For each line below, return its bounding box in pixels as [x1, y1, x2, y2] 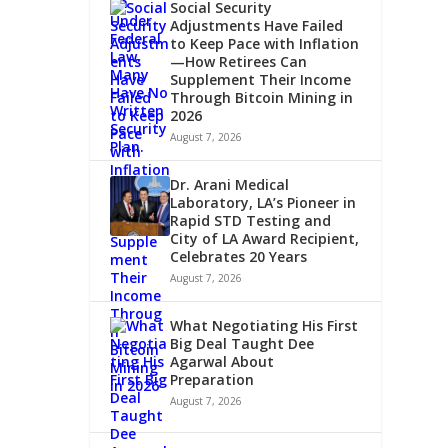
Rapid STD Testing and [170, 210, 332, 230]
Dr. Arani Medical [170, 174, 290, 194]
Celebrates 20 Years [170, 246, 308, 266]
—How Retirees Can [170, 51, 308, 71]
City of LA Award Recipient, [170, 228, 360, 248]
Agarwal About [170, 351, 275, 371]
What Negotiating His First [170, 315, 359, 335]
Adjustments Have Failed [170, 15, 344, 35]
